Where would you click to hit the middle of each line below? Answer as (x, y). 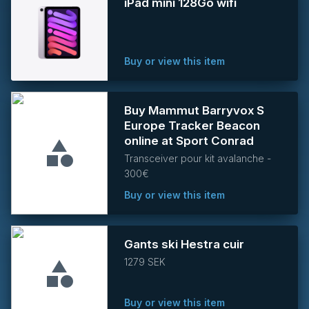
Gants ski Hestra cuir (184, 244)
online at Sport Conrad (189, 141)
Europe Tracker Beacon (192, 126)
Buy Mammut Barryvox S (194, 110)
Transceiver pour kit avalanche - (198, 158)
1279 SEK (145, 262)
